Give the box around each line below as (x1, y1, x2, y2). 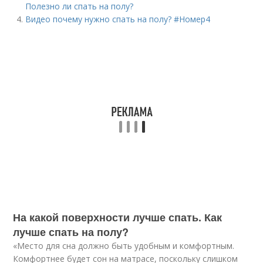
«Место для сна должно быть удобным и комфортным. (13, 240, 235, 251)
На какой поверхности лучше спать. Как (13, 210, 222, 225)
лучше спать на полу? (13, 224, 129, 240)
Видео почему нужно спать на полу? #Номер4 (25, 14, 211, 25)
